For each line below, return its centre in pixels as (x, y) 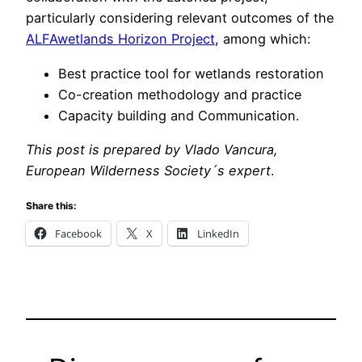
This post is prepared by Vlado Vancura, (152, 149)
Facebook (78, 234)
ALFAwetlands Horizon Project (120, 39)
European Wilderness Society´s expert (148, 170)
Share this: (51, 206)
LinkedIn (218, 234)
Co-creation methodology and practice (180, 94)
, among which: (263, 39)
